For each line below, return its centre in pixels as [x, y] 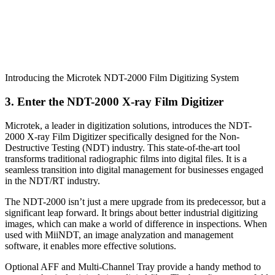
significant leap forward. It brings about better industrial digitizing [131, 212]
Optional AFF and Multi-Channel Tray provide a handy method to [133, 266]
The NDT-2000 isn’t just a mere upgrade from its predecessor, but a [135, 201]
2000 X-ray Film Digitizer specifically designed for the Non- [122, 136]
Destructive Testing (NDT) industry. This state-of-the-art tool [122, 147]
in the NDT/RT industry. [52, 180]
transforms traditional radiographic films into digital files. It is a [126, 158]
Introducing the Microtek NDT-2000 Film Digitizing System [122, 78]
